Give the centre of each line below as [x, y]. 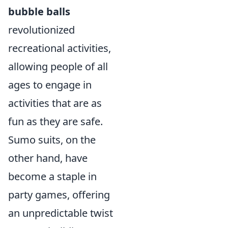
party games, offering [59, 195]
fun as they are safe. [55, 122]
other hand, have [48, 158]
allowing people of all [58, 67]
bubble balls [39, 12]
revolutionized [41, 30]
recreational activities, [60, 48]
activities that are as [55, 103]
